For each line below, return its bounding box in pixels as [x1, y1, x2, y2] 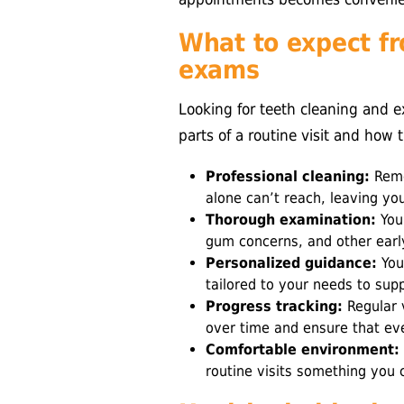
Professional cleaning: [206, 168, 370, 186]
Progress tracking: [206, 298, 343, 316]
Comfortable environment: [206, 341, 399, 359]
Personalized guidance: [206, 254, 377, 272]
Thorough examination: [206, 211, 376, 229]
